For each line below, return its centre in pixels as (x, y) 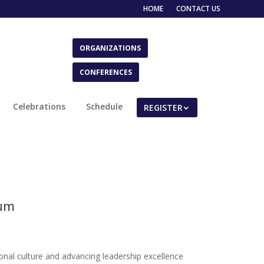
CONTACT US (198, 9)
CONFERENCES (106, 72)
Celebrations (39, 106)
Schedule (104, 106)
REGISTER (163, 107)
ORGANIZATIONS (110, 48)
